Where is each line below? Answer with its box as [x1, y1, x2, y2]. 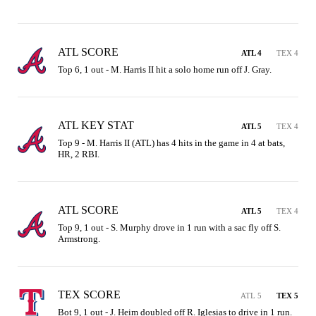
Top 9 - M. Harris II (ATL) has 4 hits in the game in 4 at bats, [58, 138, 285, 148]
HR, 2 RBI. [58, 149, 99, 159]
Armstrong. [58, 233, 100, 244]
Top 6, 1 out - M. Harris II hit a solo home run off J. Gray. [58, 64, 272, 75]
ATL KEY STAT [58, 119, 134, 131]
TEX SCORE [58, 288, 121, 300]
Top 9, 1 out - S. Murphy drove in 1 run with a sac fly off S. [58, 222, 281, 233]
